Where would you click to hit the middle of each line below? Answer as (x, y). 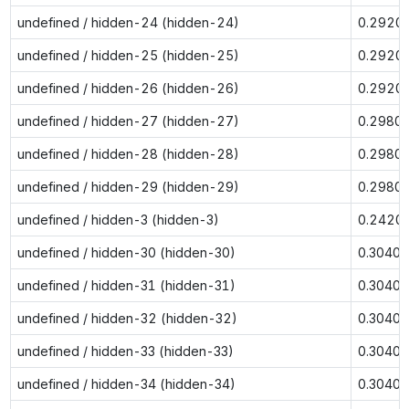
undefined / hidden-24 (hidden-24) (128, 22)
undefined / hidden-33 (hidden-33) (125, 351)
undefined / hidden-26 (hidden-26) (128, 88)
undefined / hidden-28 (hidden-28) (128, 153)
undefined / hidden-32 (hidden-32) (127, 318)
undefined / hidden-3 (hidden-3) (118, 219)
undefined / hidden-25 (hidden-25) (128, 55)
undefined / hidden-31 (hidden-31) (126, 285)
